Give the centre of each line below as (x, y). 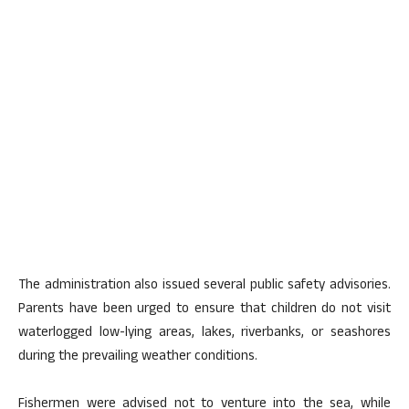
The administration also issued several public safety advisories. (204, 287)
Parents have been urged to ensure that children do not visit (204, 310)
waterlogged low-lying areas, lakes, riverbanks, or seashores (204, 334)
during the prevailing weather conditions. (138, 358)
